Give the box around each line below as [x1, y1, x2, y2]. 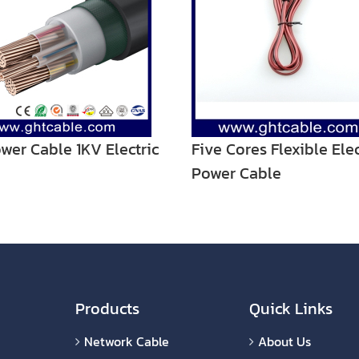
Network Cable [84, 332, 169, 351]
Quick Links [249, 296, 333, 321]
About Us [258, 332, 311, 351]
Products [75, 296, 139, 321]
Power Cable [192, 161, 281, 185]
